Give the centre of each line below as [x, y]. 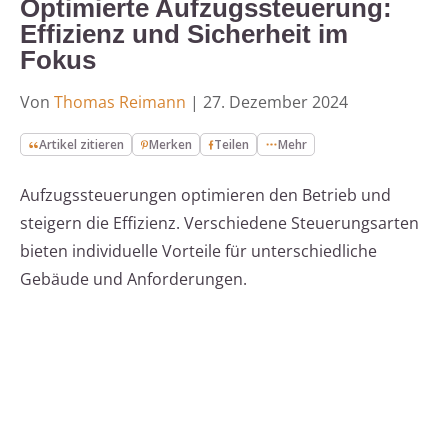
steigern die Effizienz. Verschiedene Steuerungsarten [219, 223]
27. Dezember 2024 [275, 102]
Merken [171, 145]
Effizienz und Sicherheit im [184, 34]
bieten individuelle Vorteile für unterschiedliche [198, 251]
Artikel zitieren [82, 145]
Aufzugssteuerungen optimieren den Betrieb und [205, 195]
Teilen [232, 145]
